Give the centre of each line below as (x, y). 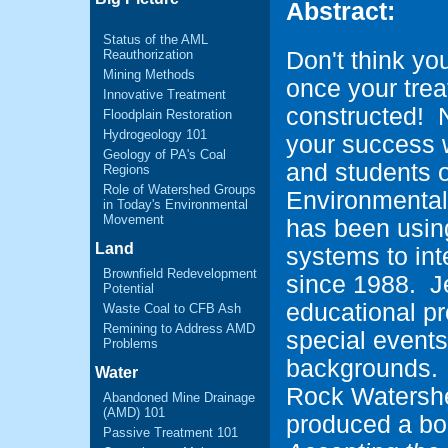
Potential (128, 288)
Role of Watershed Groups (179, 189)
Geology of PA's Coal (164, 154)
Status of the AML (155, 39)
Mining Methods (149, 74)
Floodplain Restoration (167, 114)
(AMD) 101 (134, 412)
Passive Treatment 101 (170, 432)
